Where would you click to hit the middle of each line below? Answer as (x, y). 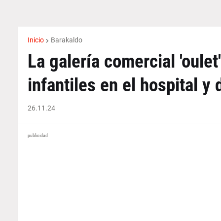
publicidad (37, 135)
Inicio (36, 40)
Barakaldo (66, 40)
